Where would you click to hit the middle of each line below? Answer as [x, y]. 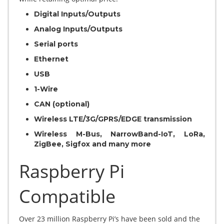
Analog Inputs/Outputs [78, 29]
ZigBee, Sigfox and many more [92, 144]
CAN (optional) [62, 104]
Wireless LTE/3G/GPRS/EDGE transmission [113, 119]
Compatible [67, 196]
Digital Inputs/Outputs [77, 14]
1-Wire [46, 89]
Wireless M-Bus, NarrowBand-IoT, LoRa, [119, 134]
